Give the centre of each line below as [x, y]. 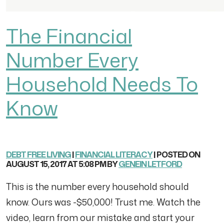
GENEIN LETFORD [150, 164]
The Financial [69, 36]
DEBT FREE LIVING [38, 154]
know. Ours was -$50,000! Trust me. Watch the [103, 202]
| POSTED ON [176, 154]
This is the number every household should [97, 186]
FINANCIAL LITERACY [114, 154]
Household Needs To [102, 84]
